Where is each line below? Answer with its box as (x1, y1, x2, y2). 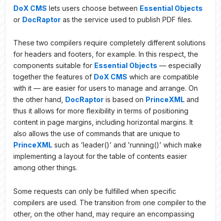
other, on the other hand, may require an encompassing (13, 209, 194, 218)
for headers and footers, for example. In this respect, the (13, 50, 198, 59)
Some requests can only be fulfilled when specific (13, 186, 176, 195)
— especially (157, 61, 201, 70)
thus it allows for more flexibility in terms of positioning (13, 107, 188, 115)
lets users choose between (47, 3, 140, 12)
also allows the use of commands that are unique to (13, 129, 180, 138)
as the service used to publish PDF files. (61, 15, 192, 24)
